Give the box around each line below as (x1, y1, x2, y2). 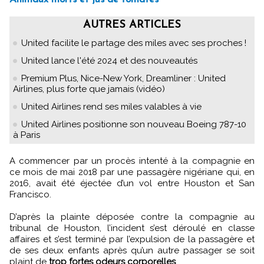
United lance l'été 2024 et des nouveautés (21, 55, 197, 66)
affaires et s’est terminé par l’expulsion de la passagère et (9, 233, 255, 245)
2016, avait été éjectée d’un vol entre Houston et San (9, 177, 255, 189)
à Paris (13, 129, 40, 140)
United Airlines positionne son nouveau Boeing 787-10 (21, 118, 246, 130)
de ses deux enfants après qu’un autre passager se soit (9, 245, 255, 256)
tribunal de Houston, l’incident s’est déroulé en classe (9, 222, 255, 233)
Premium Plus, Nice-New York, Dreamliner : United (21, 72, 226, 84)
